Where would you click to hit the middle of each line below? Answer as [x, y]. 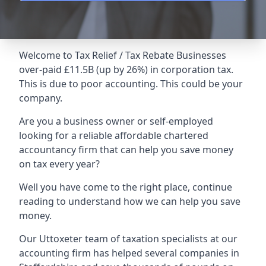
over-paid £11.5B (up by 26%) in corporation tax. [126, 69]
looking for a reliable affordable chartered [114, 135]
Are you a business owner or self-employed [116, 121]
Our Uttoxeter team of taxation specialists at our [128, 239]
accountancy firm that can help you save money [126, 150]
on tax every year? [59, 164]
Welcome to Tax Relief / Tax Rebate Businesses [123, 55]
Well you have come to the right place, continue [126, 187]
